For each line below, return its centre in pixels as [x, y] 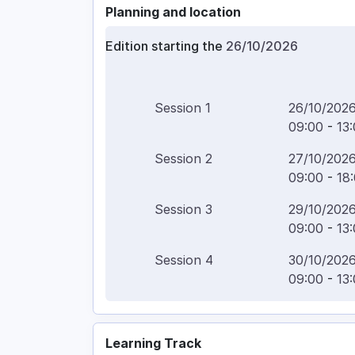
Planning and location [173, 12]
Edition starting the [166, 46]
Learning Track [153, 344]
